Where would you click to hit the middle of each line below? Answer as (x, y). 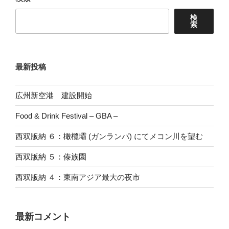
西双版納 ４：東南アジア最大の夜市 (78, 177)
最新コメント (43, 217)
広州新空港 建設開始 (54, 95)
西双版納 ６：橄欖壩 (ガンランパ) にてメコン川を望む (109, 136)
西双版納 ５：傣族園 (51, 156)
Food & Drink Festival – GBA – (66, 116)
